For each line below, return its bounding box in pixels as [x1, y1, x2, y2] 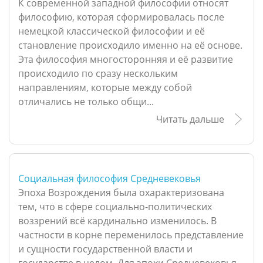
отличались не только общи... [18, 95, 154, 109]
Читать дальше [156, 113, 224, 126]
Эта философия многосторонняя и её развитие [18, 53, 233, 66]
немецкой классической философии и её [18, 25, 205, 38]
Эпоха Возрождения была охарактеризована [18, 186, 224, 200]
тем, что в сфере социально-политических [18, 200, 212, 214]
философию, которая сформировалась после [18, 11, 224, 24]
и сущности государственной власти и [18, 242, 193, 256]
